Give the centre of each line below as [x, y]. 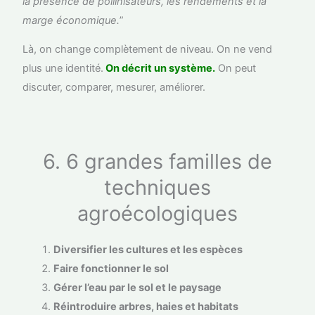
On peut [236, 69]
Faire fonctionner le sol [111, 268]
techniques [157, 187]
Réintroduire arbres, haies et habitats [146, 306]
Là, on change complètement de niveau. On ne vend [148, 50]
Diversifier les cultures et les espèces [148, 249]
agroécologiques [157, 213]
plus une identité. [63, 69]
